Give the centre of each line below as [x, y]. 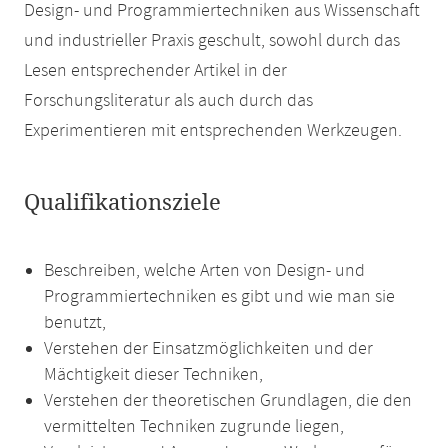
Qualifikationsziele [122, 203]
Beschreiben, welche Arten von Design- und [204, 271]
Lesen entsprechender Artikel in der [155, 71]
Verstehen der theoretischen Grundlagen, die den [228, 401]
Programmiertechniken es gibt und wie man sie [219, 297]
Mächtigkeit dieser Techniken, [153, 375]
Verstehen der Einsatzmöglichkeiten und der [208, 349]
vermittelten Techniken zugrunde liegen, [194, 427]
